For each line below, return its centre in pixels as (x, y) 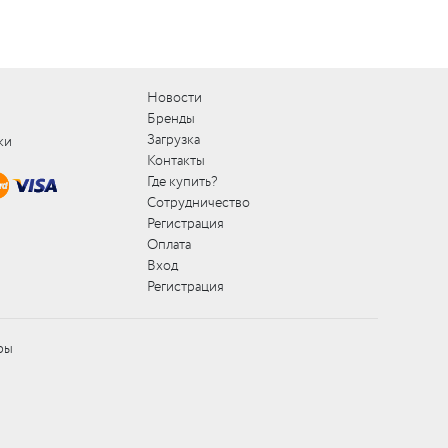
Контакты (176, 161)
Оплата (169, 245)
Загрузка (174, 140)
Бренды (171, 119)
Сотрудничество (199, 203)
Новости (175, 98)
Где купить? (182, 182)
